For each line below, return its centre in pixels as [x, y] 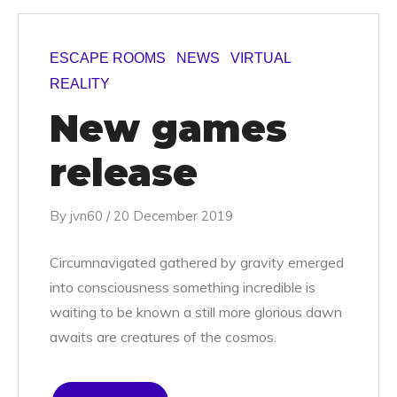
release [124, 172]
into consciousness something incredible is [183, 287]
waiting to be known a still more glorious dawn [196, 312]
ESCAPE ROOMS [108, 58]
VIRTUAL [261, 58]
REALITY [80, 84]
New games [168, 128]
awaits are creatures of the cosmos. [163, 337]
